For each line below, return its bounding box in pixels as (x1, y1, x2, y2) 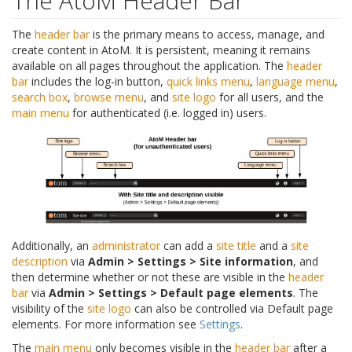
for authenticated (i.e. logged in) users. (69, 104, 266, 120)
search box (12, 89, 68, 104)
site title (216, 238, 256, 254)
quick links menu (167, 73, 250, 89)
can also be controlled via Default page (131, 301, 333, 317)
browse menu (74, 89, 144, 104)
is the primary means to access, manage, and (90, 26, 324, 42)
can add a (160, 238, 216, 254)
